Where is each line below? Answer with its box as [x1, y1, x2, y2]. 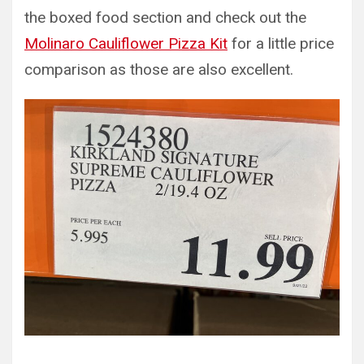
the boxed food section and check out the [24, 7, 306, 27]
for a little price [227, 33, 334, 53]
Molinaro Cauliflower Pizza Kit [24, 33, 227, 53]
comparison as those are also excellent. [24, 59, 293, 79]
